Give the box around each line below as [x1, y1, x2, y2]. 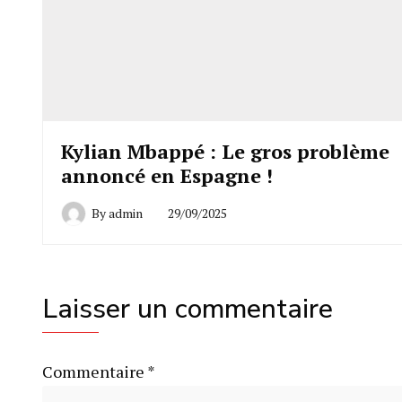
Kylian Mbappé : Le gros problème [61, 138, 389, 165]
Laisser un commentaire [42, 291, 333, 328]
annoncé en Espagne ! [61, 162, 273, 189]
